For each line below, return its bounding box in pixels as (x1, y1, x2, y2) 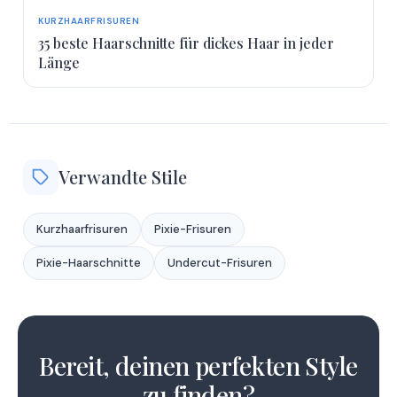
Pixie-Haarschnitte (36, 255, 141, 271)
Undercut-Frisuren (167, 255, 272, 271)
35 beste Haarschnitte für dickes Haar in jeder (38, 34, 334, 53)
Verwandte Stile (58, 165, 187, 190)
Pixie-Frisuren (154, 222, 231, 237)
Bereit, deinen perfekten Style (39, 349, 358, 383)
